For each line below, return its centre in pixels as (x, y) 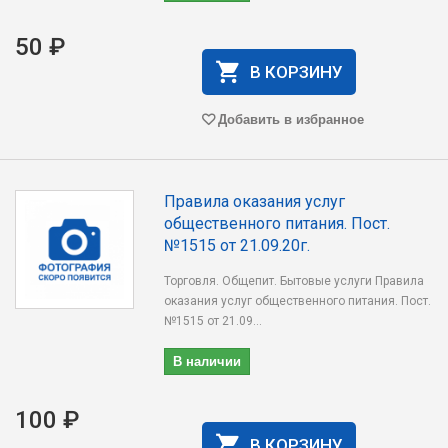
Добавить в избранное (290, 118)
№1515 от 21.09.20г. (237, 245)
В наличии (207, 360)
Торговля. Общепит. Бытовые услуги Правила (294, 281)
